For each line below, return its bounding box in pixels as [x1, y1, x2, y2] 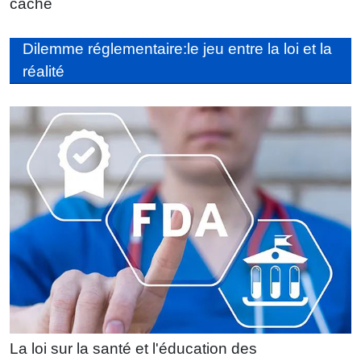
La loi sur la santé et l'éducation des [10, 340, 257, 358]
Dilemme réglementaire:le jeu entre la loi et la [23, 39, 332, 57]
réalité [23, 62, 64, 80]
